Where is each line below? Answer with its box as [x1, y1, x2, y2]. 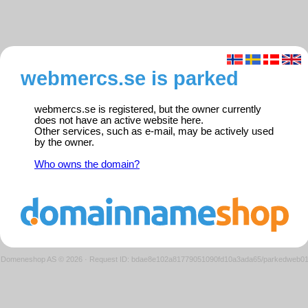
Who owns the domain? [34, 159, 140, 170]
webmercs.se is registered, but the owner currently [34, 104, 261, 115]
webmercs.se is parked [21, 67, 239, 90]
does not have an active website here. [34, 115, 203, 126]
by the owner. [34, 137, 94, 148]
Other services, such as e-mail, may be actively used [34, 126, 274, 137]
